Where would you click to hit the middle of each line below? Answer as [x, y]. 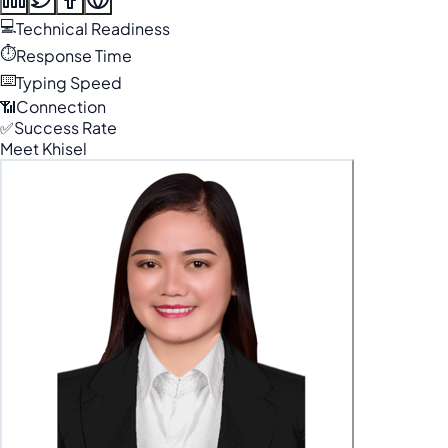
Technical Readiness [93, 28]
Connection [61, 106]
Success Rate [65, 127]
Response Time [74, 55]
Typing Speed [69, 82]
